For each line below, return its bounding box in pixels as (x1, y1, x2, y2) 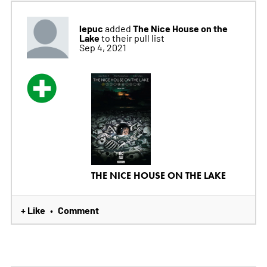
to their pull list (101, 32, 164, 44)
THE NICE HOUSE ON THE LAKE (91, 169, 226, 181)
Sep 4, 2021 (79, 41, 126, 54)
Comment (57, 203, 99, 216)
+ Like (20, 203, 45, 216)
